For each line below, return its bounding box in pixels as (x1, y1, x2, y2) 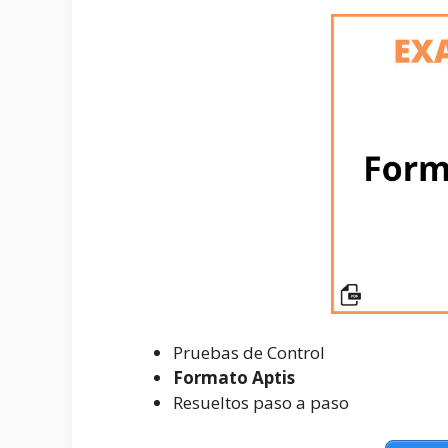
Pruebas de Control (173, 340, 325, 364)
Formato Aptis (173, 365, 295, 389)
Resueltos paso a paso (173, 390, 349, 414)
